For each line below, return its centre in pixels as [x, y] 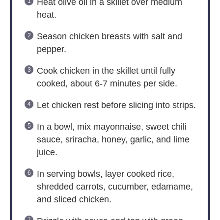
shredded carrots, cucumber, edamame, [115, 186]
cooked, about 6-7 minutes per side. [107, 83]
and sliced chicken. [74, 199]
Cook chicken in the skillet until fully [106, 70]
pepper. [51, 49]
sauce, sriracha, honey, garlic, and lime [113, 139]
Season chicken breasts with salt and [109, 36]
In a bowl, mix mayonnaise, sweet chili [111, 126]
